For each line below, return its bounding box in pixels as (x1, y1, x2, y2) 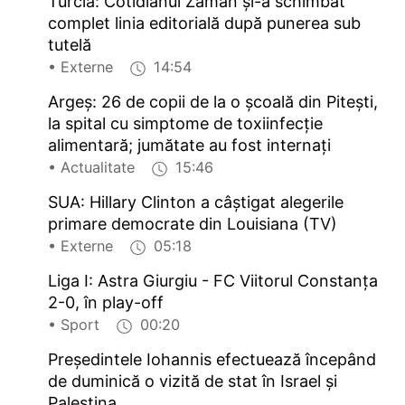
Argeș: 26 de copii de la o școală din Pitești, (48, 92, 379, 112)
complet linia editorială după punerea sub (48, 14, 362, 33)
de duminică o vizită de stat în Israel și (48, 372, 338, 391)
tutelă (48, 35, 92, 55)
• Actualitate (48, 158, 149, 177)
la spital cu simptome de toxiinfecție (48, 114, 324, 134)
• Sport (48, 316, 114, 334)
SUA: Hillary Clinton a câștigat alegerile (48, 193, 344, 212)
